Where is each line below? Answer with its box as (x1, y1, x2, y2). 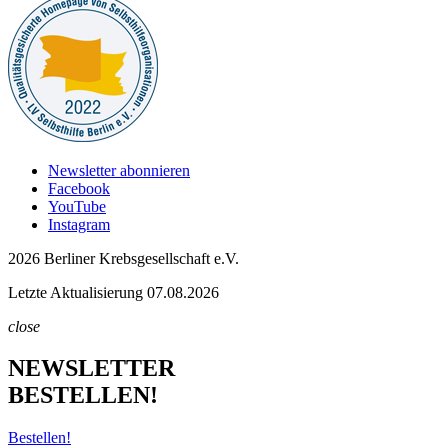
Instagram (48, 215, 110, 233)
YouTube (48, 197, 106, 215)
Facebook (48, 179, 110, 197)
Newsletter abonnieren (48, 161, 190, 179)
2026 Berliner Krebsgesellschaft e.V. (8, 249, 239, 267)
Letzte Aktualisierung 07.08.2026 (8, 283, 219, 301)
